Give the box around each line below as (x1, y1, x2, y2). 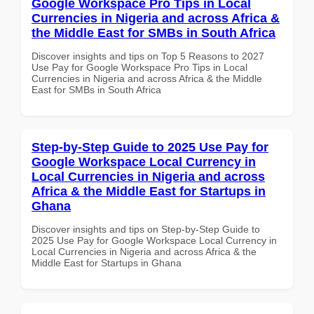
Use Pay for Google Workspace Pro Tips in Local (32, 61, 247, 73)
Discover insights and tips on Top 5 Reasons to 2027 (32, 50, 264, 62)
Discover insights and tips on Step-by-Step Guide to (32, 223, 260, 235)
